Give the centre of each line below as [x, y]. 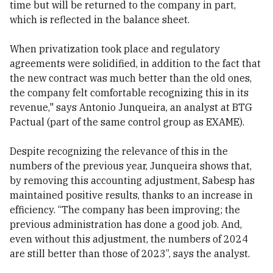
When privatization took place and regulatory [115, 49]
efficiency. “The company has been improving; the [125, 210]
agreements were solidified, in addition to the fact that [135, 63]
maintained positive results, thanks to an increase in [131, 195]
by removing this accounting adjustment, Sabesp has [132, 180]
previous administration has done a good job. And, [126, 224]
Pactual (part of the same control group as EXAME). [127, 122]
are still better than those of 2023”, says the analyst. [130, 253]
